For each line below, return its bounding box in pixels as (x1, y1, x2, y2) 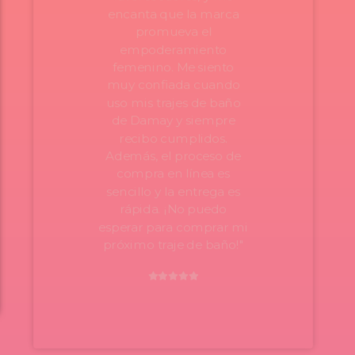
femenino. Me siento (112, 59, 234, 75)
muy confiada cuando (106, 78, 240, 93)
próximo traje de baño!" (102, 237, 244, 253)
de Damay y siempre (111, 113, 235, 128)
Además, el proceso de (105, 148, 241, 164)
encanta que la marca (107, 6, 239, 21)
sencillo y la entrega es (105, 184, 240, 199)
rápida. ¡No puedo (120, 201, 227, 217)
